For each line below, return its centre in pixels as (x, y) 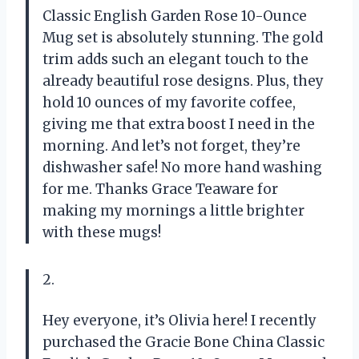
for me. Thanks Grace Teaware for (160, 190)
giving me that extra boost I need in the (179, 125)
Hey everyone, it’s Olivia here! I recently (179, 321)
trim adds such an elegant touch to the (175, 60)
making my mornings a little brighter (173, 211)
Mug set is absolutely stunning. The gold (183, 38)
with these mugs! (102, 233)
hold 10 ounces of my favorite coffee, (169, 103)
